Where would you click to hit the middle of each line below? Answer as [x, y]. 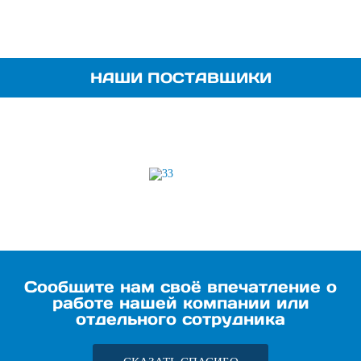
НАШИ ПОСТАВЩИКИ [180, 78]
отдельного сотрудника [180, 319]
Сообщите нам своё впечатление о [180, 287]
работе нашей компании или [180, 303]
